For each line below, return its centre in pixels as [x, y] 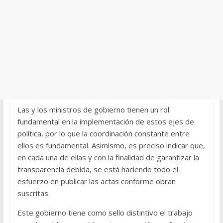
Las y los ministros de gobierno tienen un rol [93, 110]
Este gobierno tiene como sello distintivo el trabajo [105, 213]
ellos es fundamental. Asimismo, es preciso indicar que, [111, 146]
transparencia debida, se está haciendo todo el [98, 169]
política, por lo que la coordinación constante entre [103, 134]
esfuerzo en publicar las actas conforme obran [96, 181]
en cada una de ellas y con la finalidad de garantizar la [108, 158]
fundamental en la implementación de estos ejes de [106, 122]
